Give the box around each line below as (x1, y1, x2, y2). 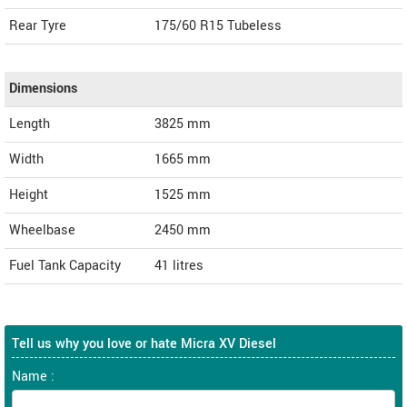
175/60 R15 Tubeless (154, 15, 282, 35)
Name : (12, 366, 55, 386)
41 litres (154, 255, 203, 275)
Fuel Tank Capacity (9, 255, 121, 275)
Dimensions (9, 78, 77, 98)
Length (9, 114, 50, 134)
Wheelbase (9, 220, 75, 240)
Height (9, 184, 48, 204)
